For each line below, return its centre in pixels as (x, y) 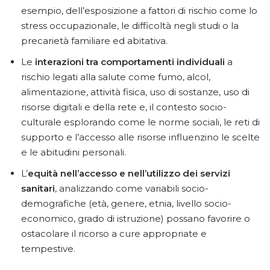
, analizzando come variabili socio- (132, 189)
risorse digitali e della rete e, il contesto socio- (124, 107)
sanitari (38, 189)
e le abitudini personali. (74, 152)
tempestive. (48, 249)
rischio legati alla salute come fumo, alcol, (116, 77)
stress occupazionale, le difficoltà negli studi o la (130, 26)
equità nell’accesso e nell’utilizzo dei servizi (129, 174)
